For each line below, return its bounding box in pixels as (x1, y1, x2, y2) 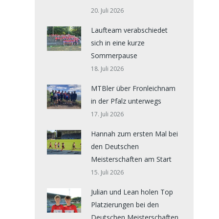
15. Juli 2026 (91, 168, 124, 176)
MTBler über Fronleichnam (91, 84, 175, 93)
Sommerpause (91, 51, 137, 60)
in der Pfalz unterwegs (91, 96, 161, 106)
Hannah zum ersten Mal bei (91, 129, 178, 138)
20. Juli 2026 (91, 6, 124, 15)
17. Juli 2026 (91, 110, 124, 118)
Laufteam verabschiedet (91, 25, 168, 35)
